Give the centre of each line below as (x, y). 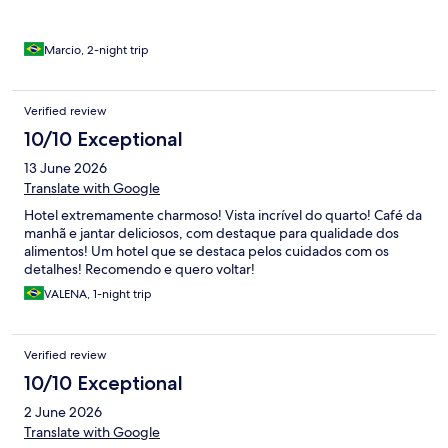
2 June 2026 (63, 411)
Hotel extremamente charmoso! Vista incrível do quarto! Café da (223, 214)
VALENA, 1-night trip (98, 293)
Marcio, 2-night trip (96, 49)
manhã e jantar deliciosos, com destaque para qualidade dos (211, 232)
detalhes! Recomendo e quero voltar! (139, 268)
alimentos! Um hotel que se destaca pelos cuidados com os (206, 250)
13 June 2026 (65, 167)
